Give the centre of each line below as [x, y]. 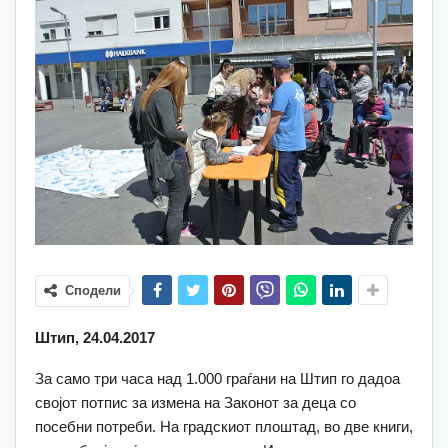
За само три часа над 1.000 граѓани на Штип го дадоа [217, 378]
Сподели [93, 290]
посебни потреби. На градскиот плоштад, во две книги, [224, 426]
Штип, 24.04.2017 [95, 337]
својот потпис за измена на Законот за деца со [195, 402]
